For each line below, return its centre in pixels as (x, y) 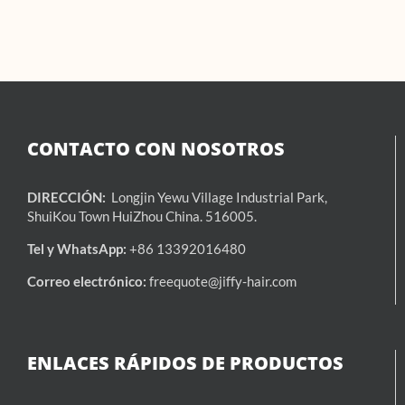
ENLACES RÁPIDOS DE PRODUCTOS (185, 363)
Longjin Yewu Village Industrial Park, (218, 197)
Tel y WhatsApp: (77, 248)
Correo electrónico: (87, 281)
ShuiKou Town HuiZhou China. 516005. (142, 216)
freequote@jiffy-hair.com (221, 281)
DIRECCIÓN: (68, 197)
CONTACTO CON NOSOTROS (156, 148)
